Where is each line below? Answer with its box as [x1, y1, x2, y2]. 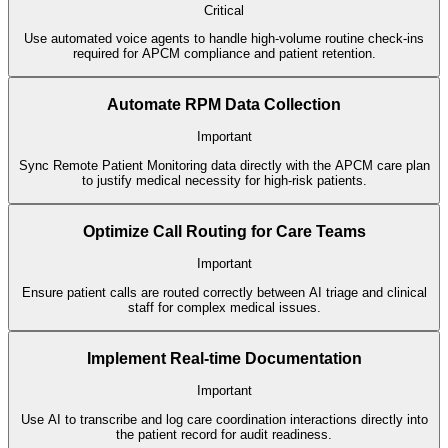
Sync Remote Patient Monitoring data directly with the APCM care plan [18, 157, 430, 173]
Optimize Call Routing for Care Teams [82, 222, 366, 240]
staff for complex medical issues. [127, 299, 321, 315]
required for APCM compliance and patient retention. [72, 45, 376, 61]
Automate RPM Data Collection [107, 95, 341, 113]
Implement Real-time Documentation [86, 349, 362, 367]
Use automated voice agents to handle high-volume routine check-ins [24, 30, 424, 46]
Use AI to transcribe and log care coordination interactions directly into [20, 411, 428, 427]
